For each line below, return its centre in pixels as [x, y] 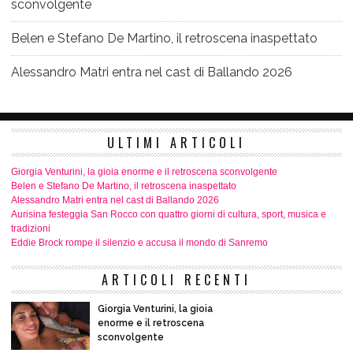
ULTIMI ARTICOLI [176, 143]
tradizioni [31, 229]
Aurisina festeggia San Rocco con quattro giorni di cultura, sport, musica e [169, 215]
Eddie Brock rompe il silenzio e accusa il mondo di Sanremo [139, 243]
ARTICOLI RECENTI [176, 280]
